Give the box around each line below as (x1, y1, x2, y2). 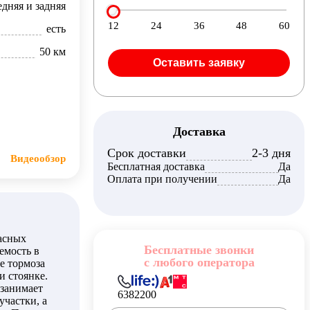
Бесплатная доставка (107, 161, 205, 172)
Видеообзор (10, 153, 66, 164)
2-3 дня (252, 146, 291, 160)
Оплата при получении (107, 173, 217, 185)
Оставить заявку (153, 57, 245, 69)
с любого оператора (143, 255, 255, 269)
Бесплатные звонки (144, 243, 254, 257)
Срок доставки (107, 146, 186, 160)
